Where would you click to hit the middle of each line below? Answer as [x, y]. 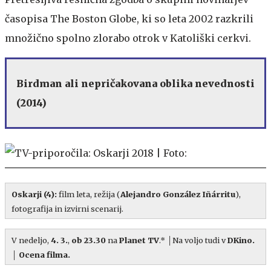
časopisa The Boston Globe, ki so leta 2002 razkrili [129, 18]
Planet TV [138, 240]
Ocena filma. [44, 254]
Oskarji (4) [33, 194]
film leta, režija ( [89, 194]
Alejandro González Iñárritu [178, 194]
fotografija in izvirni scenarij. [67, 208]
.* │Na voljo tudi [189, 240]
